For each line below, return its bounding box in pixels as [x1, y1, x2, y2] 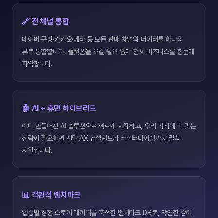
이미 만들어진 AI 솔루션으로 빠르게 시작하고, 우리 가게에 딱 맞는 [22, 122, 196, 130]
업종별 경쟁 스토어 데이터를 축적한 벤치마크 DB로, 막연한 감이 [22, 208, 192, 217]
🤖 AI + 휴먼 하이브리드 [22, 104, 96, 113]
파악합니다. [22, 59, 53, 68]
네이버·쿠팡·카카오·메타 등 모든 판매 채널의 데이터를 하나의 [22, 35, 183, 43]
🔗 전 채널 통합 [22, 17, 69, 26]
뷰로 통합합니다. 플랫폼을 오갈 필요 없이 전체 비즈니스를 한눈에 [22, 47, 195, 55]
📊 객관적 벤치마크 [22, 190, 81, 200]
